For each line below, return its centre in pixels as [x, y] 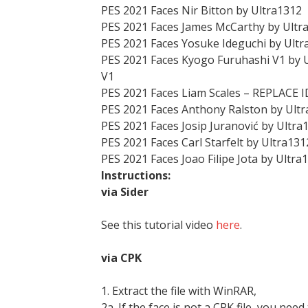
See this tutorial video [158, 225]
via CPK [121, 258]
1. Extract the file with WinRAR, [179, 291]
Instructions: [136, 175]
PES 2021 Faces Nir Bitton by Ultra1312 [201, 10]
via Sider [126, 192]
